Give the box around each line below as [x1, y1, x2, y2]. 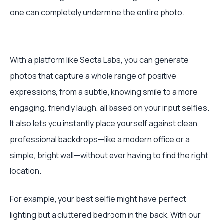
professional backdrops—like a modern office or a [10, 134, 190, 145]
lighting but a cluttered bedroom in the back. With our [10, 209, 201, 220]
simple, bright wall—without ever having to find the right [10, 150, 208, 161]
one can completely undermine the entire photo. [10, 7, 184, 18]
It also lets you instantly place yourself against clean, [10, 118, 199, 129]
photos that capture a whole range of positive [10, 70, 176, 81]
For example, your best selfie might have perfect [10, 193, 186, 204]
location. [10, 166, 41, 176]
